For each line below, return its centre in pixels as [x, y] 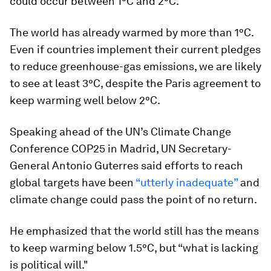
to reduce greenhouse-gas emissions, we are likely [135, 67]
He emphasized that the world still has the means [134, 231]
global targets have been [73, 183]
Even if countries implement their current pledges [135, 50]
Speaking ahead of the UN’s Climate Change [120, 132]
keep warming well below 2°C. [85, 100]
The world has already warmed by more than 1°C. [132, 33]
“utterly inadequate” [187, 183]
